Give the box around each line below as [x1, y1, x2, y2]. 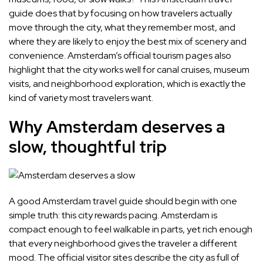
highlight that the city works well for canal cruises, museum [9, 63, 249, 76]
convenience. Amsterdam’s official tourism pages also [9, 49, 231, 62]
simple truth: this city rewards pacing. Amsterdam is [9, 209, 217, 222]
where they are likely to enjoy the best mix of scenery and [9, 35, 247, 48]
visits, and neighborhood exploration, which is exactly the [9, 77, 246, 90]
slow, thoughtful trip [9, 136, 167, 159]
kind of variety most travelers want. [9, 92, 153, 104]
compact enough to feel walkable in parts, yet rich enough [9, 223, 252, 236]
